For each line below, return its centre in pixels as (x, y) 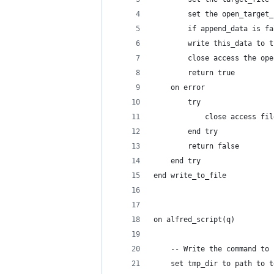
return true (211, 73)
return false (213, 146)
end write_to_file (190, 176)
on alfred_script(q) (194, 220)
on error (188, 87)
